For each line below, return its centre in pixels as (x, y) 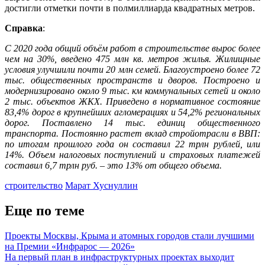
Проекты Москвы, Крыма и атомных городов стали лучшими (130, 235)
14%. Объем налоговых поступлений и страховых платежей (132, 154)
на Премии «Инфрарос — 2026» (70, 246)
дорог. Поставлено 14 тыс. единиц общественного (132, 122)
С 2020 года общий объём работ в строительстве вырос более (132, 48)
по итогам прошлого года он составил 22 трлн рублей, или (132, 144)
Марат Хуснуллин (101, 185)
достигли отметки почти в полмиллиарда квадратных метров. (130, 8)
